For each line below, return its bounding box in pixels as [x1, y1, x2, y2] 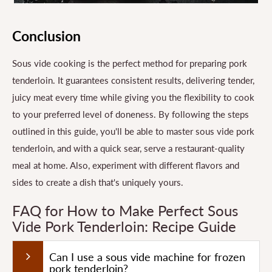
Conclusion [12, 27, 81, 44]
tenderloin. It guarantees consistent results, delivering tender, [12, 75, 254, 86]
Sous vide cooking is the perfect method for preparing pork [12, 58, 247, 69]
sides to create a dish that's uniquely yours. [12, 177, 183, 188]
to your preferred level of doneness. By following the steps [12, 109, 249, 120]
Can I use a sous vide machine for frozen [49, 250, 245, 264]
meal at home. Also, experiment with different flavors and [12, 160, 239, 171]
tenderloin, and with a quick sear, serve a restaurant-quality [12, 143, 245, 154]
